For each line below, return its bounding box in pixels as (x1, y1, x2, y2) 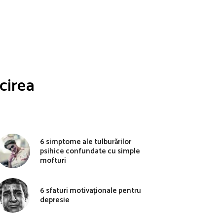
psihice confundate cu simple (40, 145, 140, 157)
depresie (40, 194, 70, 206)
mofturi (40, 154, 66, 167)
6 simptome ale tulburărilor (40, 135, 131, 148)
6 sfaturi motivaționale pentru (40, 184, 141, 197)
